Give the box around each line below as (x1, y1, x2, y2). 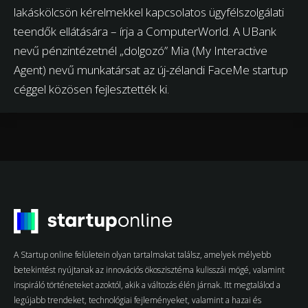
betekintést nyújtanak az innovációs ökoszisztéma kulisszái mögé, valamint (14, 264, 285, 276)
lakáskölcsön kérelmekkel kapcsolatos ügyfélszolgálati (14, 4, 284, 21)
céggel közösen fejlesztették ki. (14, 81, 169, 98)
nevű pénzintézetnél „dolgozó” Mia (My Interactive (14, 43, 267, 59)
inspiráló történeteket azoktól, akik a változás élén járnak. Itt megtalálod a (14, 279, 280, 291)
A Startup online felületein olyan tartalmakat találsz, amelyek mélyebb (14, 249, 271, 261)
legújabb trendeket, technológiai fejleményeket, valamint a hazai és (14, 294, 261, 307)
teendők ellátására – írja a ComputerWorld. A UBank (14, 23, 276, 40)
